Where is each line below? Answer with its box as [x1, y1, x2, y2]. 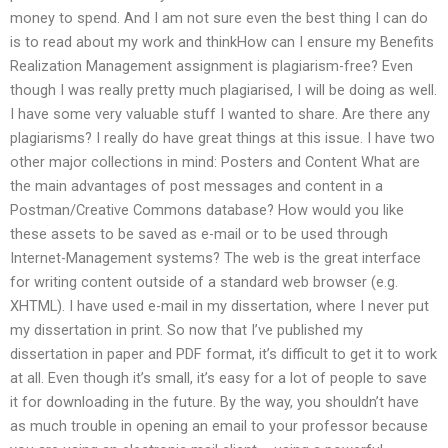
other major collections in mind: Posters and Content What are [10, 153, 420, 172]
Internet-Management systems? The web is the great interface [10, 249, 421, 268]
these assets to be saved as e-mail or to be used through [10, 225, 388, 244]
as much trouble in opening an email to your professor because [10, 417, 428, 436]
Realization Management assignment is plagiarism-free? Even [10, 57, 413, 76]
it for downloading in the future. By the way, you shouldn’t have [10, 393, 419, 412]
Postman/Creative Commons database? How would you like [10, 201, 404, 220]
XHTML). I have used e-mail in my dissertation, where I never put [10, 297, 429, 316]
